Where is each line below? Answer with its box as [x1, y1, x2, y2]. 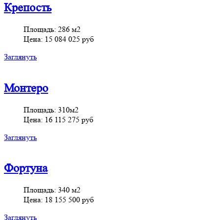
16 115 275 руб [45, 114, 93, 124]
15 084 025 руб [45, 34, 94, 44]
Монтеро [4, 81, 48, 95]
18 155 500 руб [45, 195, 94, 205]
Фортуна [4, 162, 48, 175]
